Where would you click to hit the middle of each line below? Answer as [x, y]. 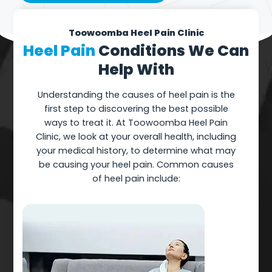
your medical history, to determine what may [136, 151]
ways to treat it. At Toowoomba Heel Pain [136, 123]
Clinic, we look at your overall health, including [136, 137]
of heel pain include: [136, 179]
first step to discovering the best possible [136, 109]
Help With [136, 70]
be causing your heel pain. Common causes [136, 165]
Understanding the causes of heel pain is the [136, 95]
